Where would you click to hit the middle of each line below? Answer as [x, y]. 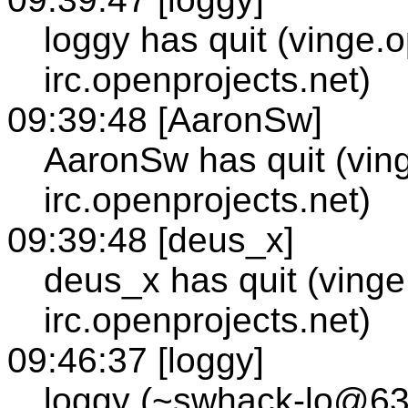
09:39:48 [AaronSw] [165, 119]
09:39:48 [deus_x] [151, 240]
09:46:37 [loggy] [136, 360]
